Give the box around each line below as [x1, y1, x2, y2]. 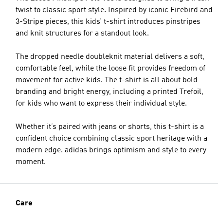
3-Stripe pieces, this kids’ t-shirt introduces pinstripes [16, 18, 200, 26]
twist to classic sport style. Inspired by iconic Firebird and [16, 6, 213, 14]
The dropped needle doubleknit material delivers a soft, [16, 53, 204, 61]
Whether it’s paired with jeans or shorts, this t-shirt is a [16, 123, 204, 131]
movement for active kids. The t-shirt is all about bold [16, 76, 198, 84]
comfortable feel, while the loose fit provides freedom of [16, 65, 205, 73]
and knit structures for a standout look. [16, 30, 149, 37]
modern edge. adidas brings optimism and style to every [16, 146, 206, 154]
